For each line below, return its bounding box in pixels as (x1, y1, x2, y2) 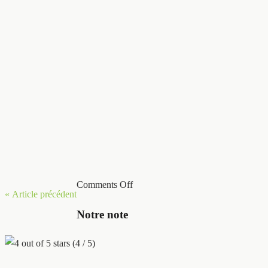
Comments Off (77, 179, 133, 190)
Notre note (77, 208, 128, 221)
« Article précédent (5, 189, 77, 199)
